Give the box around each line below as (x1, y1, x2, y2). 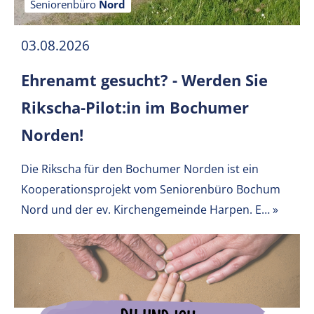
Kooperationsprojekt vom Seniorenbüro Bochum (21, 182, 280, 197)
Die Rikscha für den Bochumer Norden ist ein (21, 161, 259, 177)
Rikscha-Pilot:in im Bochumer (21, 97, 249, 118)
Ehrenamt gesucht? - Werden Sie (21, 69, 268, 90)
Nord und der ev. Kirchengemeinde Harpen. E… (21, 202, 270, 217)
